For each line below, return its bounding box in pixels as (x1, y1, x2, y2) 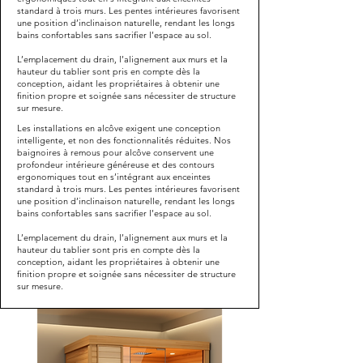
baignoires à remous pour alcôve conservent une (17, 146, 214, 158)
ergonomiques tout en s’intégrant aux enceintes (17, 170, 211, 182)
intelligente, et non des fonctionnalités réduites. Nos (17, 134, 231, 146)
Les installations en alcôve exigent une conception (17, 122, 220, 134)
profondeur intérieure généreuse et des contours (17, 158, 215, 170)
